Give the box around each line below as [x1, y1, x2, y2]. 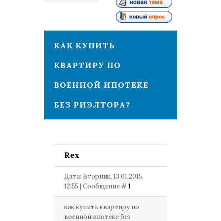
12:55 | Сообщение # [64, 182, 128, 190]
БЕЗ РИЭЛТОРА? [54, 100, 130, 110]
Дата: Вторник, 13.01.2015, [64, 172, 144, 181]
